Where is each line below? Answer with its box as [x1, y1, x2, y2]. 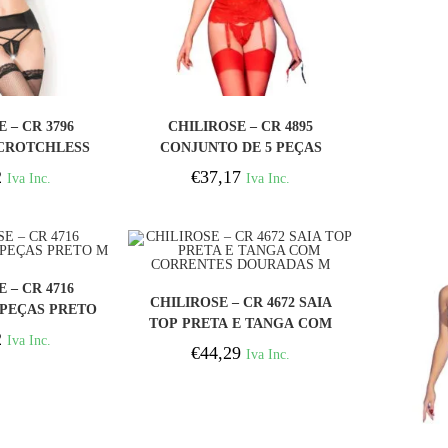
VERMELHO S [193, 160, 288, 176]
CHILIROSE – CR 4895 [168, 118, 314, 134]
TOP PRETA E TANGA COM [149, 316, 333, 332]
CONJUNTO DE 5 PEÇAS [159, 139, 322, 155]
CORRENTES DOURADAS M [147, 337, 334, 353]
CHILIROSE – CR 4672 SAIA [149, 295, 332, 311]
